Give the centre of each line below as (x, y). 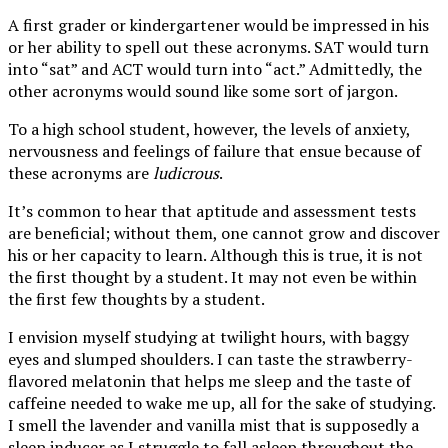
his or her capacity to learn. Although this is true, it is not (215, 255)
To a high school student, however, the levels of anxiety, (209, 129)
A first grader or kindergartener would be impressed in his (218, 25)
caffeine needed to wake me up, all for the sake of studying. (221, 403)
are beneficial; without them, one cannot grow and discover (224, 233)
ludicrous (186, 173)
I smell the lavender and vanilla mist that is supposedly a (213, 425)
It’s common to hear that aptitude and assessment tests (212, 211)
